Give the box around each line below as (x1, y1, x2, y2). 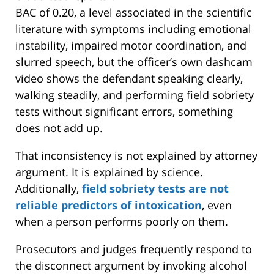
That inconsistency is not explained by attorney (15, 147, 257, 163)
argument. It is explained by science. (15, 164, 203, 179)
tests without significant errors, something (15, 103, 233, 119)
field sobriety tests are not (82, 180, 229, 196)
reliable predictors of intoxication (15, 197, 202, 212)
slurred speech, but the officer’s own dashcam (15, 54, 253, 69)
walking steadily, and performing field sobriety (15, 87, 254, 102)
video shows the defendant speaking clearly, (15, 70, 243, 86)
